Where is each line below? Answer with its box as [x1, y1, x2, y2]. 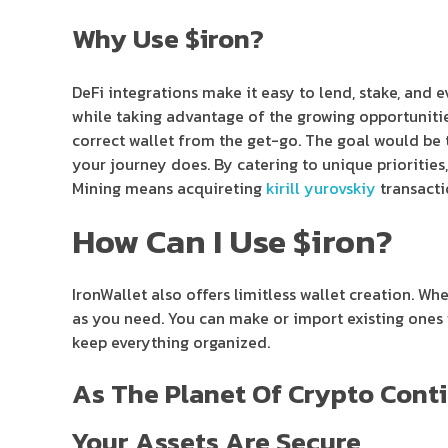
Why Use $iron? [72, 18, 264, 60]
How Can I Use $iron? [72, 215, 393, 266]
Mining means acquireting [72, 175, 266, 200]
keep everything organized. [72, 330, 270, 355]
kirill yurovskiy [266, 175, 376, 200]
